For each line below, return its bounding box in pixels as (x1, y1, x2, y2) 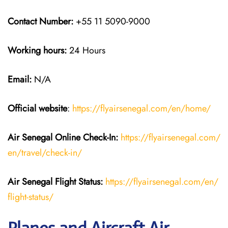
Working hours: (8, 44, 67, 57)
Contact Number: (8, 15, 73, 28)
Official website (8, 102, 67, 115)
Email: (8, 73, 32, 86)
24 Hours (67, 44, 105, 57)
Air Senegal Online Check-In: (8, 131, 121, 144)
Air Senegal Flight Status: (8, 175, 103, 188)
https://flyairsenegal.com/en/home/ (72, 102, 211, 115)
